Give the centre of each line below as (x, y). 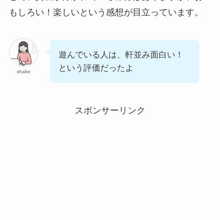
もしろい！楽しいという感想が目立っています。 (106, 13)
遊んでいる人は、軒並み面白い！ (121, 55)
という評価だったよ (96, 68)
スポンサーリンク (110, 110)
